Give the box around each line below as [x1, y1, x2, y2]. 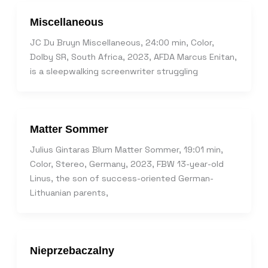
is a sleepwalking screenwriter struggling [29, 65, 198, 77]
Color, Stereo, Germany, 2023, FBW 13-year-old [29, 158, 224, 169]
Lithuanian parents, [29, 187, 108, 198]
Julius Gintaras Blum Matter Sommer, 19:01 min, [29, 144, 223, 155]
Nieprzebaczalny [29, 243, 114, 257]
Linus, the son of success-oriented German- [29, 172, 214, 184]
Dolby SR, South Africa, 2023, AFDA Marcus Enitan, [29, 51, 237, 62]
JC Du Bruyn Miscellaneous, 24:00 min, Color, [29, 36, 214, 48]
